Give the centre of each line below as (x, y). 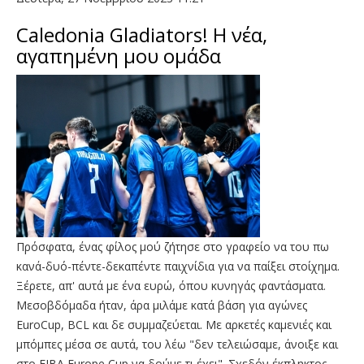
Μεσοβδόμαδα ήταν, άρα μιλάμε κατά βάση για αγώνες (162, 305)
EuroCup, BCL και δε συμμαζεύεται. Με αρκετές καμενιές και (174, 324)
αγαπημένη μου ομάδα (119, 55)
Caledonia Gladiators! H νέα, (142, 34)
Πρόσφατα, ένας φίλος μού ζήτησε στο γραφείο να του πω (173, 246)
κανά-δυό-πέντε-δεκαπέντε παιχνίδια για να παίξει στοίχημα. (178, 266)
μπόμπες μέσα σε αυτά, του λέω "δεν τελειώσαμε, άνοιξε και (177, 344)
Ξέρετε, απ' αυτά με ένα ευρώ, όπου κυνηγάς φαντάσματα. (171, 285)
